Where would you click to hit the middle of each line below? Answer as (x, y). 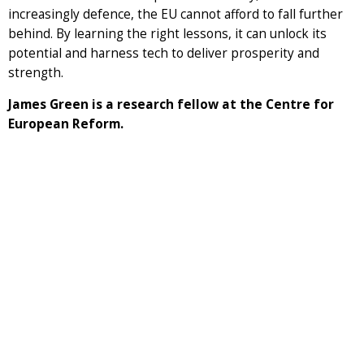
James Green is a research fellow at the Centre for (171, 104)
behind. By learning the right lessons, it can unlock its (167, 33)
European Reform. (66, 123)
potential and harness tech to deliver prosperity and (164, 53)
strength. (37, 72)
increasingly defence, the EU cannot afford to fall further (175, 14)
